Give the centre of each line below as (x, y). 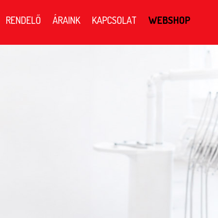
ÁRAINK (66, 20)
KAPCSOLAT (114, 20)
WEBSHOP (169, 20)
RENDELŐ (23, 20)
